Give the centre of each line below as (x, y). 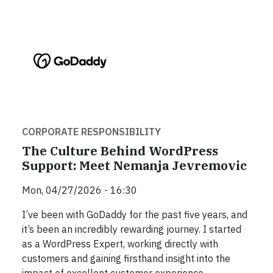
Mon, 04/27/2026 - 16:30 (80, 190)
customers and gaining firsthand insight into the (126, 259)
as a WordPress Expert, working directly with (120, 244)
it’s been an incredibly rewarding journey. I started (132, 229)
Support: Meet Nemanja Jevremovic (134, 166)
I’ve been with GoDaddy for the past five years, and (135, 215)
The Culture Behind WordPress (120, 151)
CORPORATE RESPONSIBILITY (91, 132)
